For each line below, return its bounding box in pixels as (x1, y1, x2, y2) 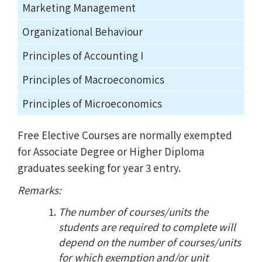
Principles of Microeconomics (22, 95, 162, 111)
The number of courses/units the (58, 204, 208, 219)
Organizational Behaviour (22, 23, 143, 39)
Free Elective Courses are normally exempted (18, 127, 232, 142)
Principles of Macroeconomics (22, 71, 164, 87)
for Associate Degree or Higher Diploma (18, 143, 204, 158)
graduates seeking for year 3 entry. (18, 160, 181, 175)
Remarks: (18, 182, 61, 197)
